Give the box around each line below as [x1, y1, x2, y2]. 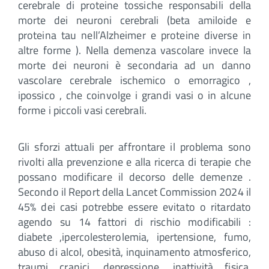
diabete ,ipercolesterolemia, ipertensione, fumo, [18, 228, 251, 245]
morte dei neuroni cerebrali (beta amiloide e [18, 11, 251, 28]
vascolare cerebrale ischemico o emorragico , [18, 71, 251, 88]
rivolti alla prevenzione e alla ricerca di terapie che [18, 153, 251, 170]
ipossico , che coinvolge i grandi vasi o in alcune [18, 86, 251, 103]
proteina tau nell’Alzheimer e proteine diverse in [18, 26, 251, 43]
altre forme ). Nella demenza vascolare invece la [18, 41, 251, 58]
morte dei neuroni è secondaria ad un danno [18, 56, 251, 73]
